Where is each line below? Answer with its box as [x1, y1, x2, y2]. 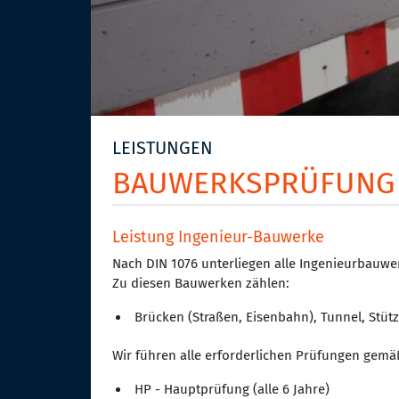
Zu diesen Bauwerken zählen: [112, 275, 289, 292]
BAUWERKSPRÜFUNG [112, 165, 395, 202]
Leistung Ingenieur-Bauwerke [112, 228, 324, 248]
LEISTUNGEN [112, 137, 213, 159]
